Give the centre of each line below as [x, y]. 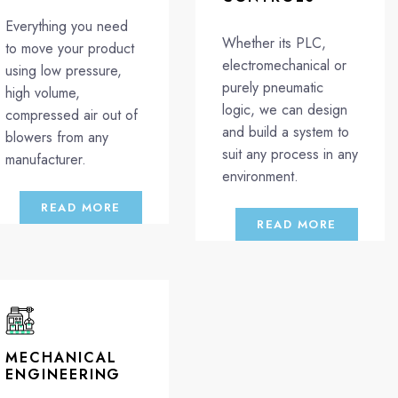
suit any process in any [290, 154]
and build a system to [285, 131]
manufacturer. [46, 159]
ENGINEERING [64, 374]
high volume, [43, 92]
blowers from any [57, 137]
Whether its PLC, [274, 43]
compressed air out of [72, 115]
